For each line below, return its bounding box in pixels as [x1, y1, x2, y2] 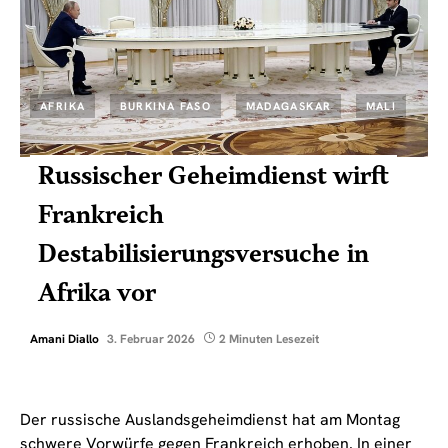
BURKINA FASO [119, 99, 212, 114]
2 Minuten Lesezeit [219, 331, 319, 348]
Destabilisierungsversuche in [38, 239, 370, 272]
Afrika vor [38, 278, 157, 311]
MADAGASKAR [245, 99, 332, 114]
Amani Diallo [30, 331, 99, 348]
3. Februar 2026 [107, 331, 195, 348]
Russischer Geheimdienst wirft [38, 161, 390, 194]
